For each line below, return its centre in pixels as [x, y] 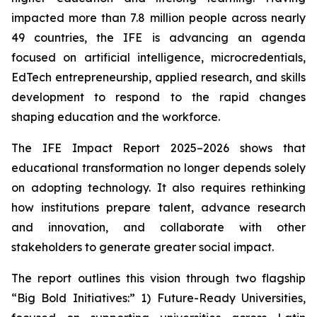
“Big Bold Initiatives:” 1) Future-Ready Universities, [158, 298]
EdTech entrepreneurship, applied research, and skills [158, 77]
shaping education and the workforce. [116, 117]
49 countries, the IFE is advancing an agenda [158, 38]
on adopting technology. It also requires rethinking [158, 188]
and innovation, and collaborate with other [158, 227]
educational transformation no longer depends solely [158, 168]
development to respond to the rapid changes [158, 97]
